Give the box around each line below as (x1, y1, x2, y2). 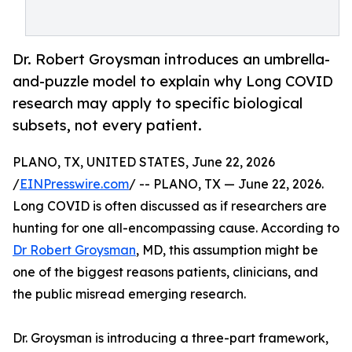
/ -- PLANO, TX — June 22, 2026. (129, 176, 324, 192)
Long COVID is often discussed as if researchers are (13, 198, 327, 214)
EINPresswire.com (20, 176, 129, 192)
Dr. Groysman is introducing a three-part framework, (13, 330, 328, 346)
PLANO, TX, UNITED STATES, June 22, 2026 (13, 154, 275, 170)
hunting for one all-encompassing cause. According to (13, 220, 339, 236)
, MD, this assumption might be (136, 242, 318, 258)
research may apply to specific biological (13, 94, 302, 112)
